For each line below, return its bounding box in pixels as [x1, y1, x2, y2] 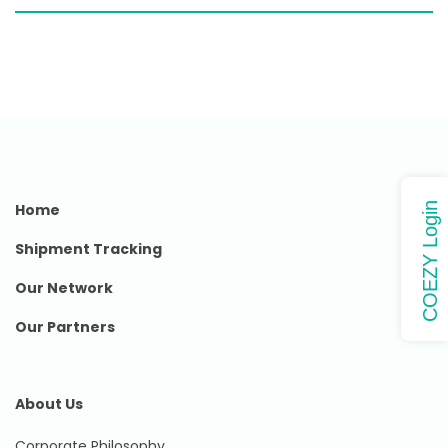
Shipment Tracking [15, 239, 162, 259]
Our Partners [15, 317, 115, 337]
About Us [15, 394, 83, 414]
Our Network [15, 278, 113, 298]
